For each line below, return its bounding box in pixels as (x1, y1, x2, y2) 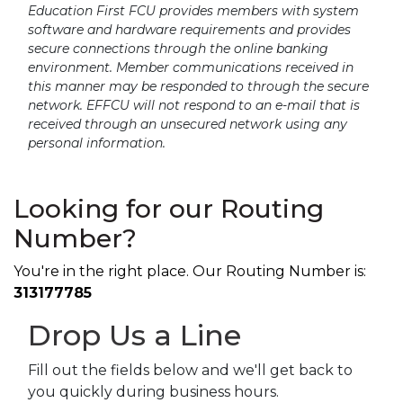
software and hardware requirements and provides (28, 22, 351, 39)
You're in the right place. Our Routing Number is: (13, 263, 366, 281)
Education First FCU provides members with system (28, 3, 359, 20)
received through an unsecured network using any (28, 116, 347, 133)
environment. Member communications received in (28, 59, 354, 76)
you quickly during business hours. (28, 383, 279, 401)
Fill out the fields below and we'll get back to (28, 362, 353, 380)
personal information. (28, 135, 166, 152)
